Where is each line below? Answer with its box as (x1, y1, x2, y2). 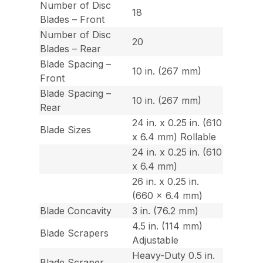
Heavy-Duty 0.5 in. (132, 249, 215, 262)
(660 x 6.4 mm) (132, 190, 203, 202)
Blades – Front (40, 14, 105, 26)
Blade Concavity (40, 205, 112, 217)
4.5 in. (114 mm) (132, 220, 203, 232)
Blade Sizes (40, 124, 92, 136)
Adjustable (132, 234, 179, 247)
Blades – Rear (40, 43, 102, 55)
